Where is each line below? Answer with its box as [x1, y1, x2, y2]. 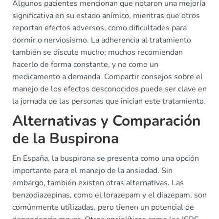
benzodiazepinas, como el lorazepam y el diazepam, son [12, 190, 207, 200]
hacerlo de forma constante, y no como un [12, 59, 158, 70]
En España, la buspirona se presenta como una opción [12, 153, 199, 164]
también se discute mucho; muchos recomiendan [12, 47, 183, 58]
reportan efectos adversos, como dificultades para [12, 22, 187, 33]
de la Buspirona [12, 129, 119, 149]
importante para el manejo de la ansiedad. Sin [12, 165, 173, 176]
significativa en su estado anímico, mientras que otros [12, 10, 200, 21]
